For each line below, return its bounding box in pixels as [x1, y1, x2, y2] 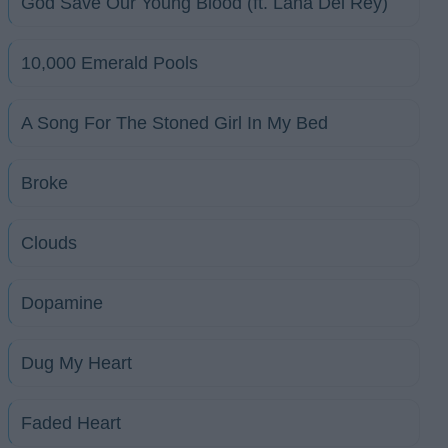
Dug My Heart [21, 353, 132, 373]
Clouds [21, 233, 77, 253]
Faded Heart [21, 413, 121, 433]
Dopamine [21, 293, 103, 313]
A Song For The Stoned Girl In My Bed [21, 113, 328, 133]
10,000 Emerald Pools [21, 53, 198, 73]
